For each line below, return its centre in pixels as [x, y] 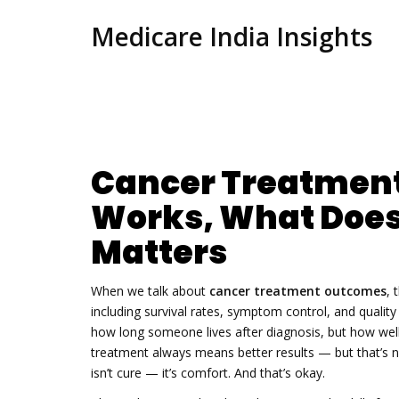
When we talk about [150, 290]
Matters [159, 252]
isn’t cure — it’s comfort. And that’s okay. [208, 372]
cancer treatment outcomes [298, 290]
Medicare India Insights [232, 37]
